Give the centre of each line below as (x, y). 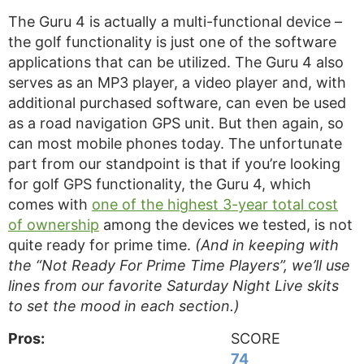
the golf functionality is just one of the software (172, 42)
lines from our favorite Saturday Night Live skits (173, 286)
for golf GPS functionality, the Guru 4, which (160, 184)
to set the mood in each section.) (124, 306)
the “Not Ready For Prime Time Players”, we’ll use (179, 265)
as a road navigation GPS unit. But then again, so (176, 123)
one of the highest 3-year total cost (215, 204)
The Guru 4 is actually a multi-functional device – (175, 22)
